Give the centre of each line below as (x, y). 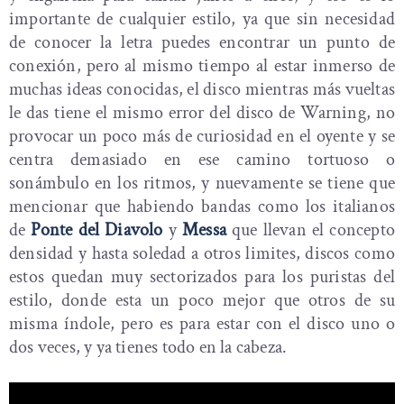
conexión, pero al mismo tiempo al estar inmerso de (202, 66)
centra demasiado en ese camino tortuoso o (202, 160)
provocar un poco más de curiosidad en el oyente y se (202, 137)
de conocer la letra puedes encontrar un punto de (202, 43)
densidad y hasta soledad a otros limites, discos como (202, 254)
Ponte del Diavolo (97, 230)
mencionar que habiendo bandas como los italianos (202, 207)
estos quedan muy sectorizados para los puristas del (202, 277)
